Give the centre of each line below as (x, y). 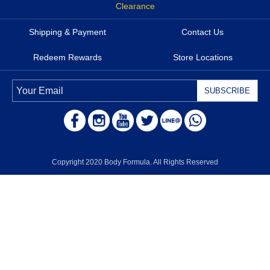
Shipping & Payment (67, 32)
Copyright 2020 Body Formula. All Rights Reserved (135, 162)
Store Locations (202, 57)
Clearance (135, 6)
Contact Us (202, 32)
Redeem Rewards (67, 57)
